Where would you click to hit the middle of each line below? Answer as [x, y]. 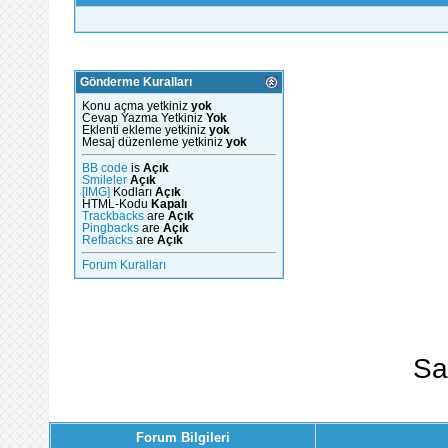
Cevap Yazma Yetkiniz [144, 118]
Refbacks [107, 239]
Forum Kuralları [124, 265]
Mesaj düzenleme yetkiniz [154, 142]
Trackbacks [113, 215]
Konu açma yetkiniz [136, 106]
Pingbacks [110, 227]
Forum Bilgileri [183, 438]
